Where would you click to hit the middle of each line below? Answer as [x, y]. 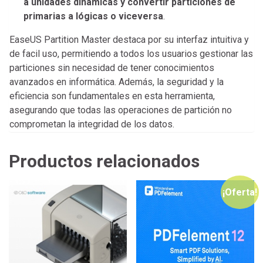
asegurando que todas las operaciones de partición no [121, 110]
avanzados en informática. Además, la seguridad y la [117, 82]
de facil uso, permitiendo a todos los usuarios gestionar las [131, 53]
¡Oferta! [240, 193]
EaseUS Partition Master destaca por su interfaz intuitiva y [129, 39]
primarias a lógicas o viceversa [93, 16]
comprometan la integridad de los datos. [92, 124]
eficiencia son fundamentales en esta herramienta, [112, 96]
